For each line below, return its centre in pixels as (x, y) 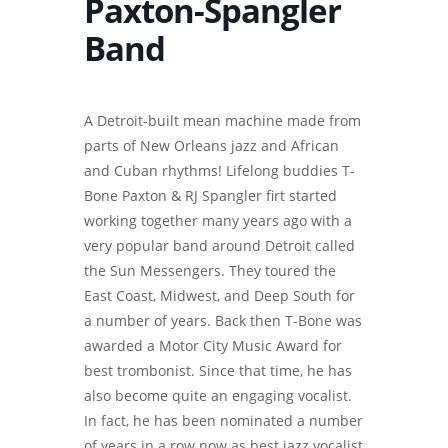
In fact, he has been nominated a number (223, 420)
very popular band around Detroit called (219, 245)
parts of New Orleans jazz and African (211, 145)
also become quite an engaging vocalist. (218, 395)
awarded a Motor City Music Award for (213, 345)
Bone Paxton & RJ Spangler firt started (210, 195)
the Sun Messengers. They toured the (210, 270)
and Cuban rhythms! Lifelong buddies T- (219, 170)
